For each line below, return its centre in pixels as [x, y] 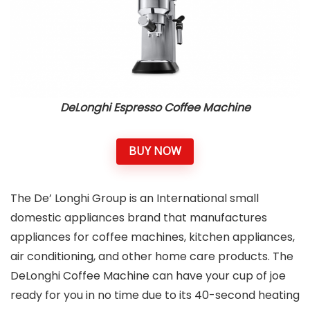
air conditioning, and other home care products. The [152, 256]
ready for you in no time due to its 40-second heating [155, 295]
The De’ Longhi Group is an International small [135, 198]
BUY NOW [155, 151]
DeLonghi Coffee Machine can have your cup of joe [148, 275]
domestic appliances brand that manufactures [139, 217]
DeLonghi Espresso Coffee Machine [155, 107]
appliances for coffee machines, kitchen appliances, [153, 237]
